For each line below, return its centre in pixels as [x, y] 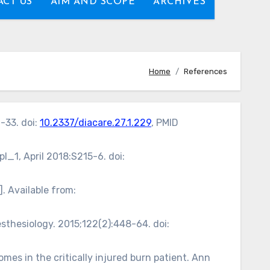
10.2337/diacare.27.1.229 [96, 123]
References [206, 71]
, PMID [165, 123]
